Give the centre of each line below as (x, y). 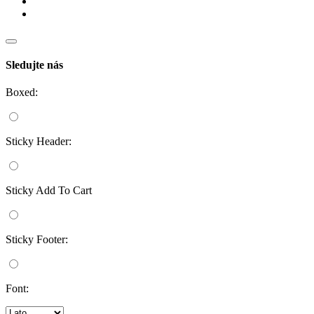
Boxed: (22, 93)
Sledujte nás (34, 64)
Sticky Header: (39, 142)
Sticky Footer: (37, 240)
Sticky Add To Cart (49, 191)
